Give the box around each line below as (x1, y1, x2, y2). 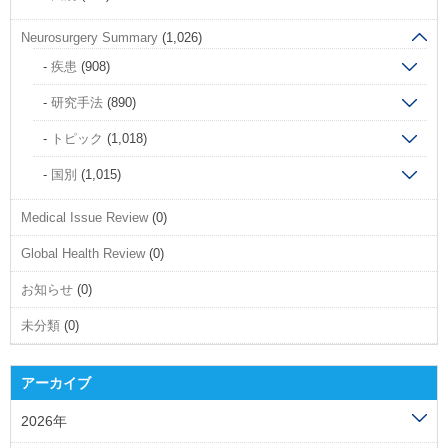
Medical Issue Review (21, 210, 148, 225)
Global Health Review (21, 246, 145, 261)
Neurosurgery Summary (21, 30, 158, 45)
